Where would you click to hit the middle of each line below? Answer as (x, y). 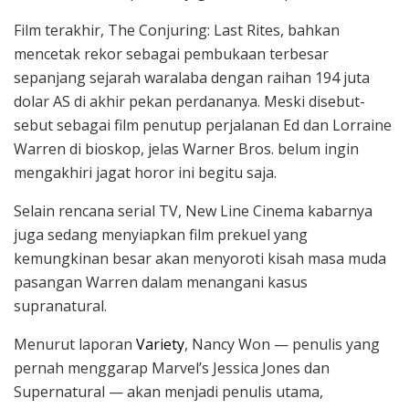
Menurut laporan (75, 344)
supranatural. (60, 305)
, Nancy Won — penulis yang (282, 344)
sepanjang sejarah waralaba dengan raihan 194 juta (192, 77)
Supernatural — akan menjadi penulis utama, (168, 391)
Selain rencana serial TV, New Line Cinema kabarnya (193, 210)
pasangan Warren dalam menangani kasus (161, 282)
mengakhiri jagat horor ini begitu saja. (145, 172)
